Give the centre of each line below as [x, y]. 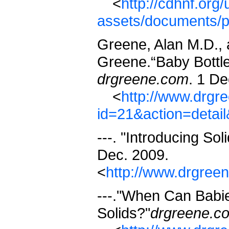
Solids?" [124, 213]
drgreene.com [143, 79]
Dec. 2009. [133, 154]
